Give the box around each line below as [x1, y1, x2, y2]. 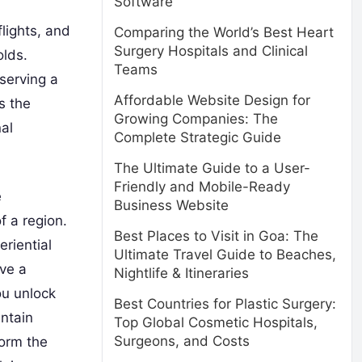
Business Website [114, 197, 229, 213]
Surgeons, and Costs [114, 333, 250, 349]
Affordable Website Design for [114, 92, 310, 108]
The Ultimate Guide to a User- [114, 160, 310, 176]
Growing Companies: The [114, 111, 278, 127]
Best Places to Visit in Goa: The [114, 228, 318, 244]
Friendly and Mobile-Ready [114, 179, 290, 195]
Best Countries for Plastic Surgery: [114, 296, 336, 312]
